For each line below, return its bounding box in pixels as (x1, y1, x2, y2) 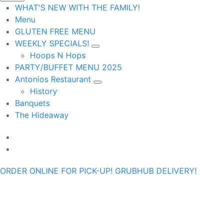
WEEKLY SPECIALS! (15, 38, 92, 49)
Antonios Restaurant (15, 74, 94, 85)
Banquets (15, 98, 50, 109)
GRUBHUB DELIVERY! (115, 166, 197, 176)
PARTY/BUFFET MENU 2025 (15, 62, 122, 73)
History (30, 86, 57, 97)
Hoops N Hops (30, 50, 86, 61)
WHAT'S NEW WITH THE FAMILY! (15, 2, 140, 13)
